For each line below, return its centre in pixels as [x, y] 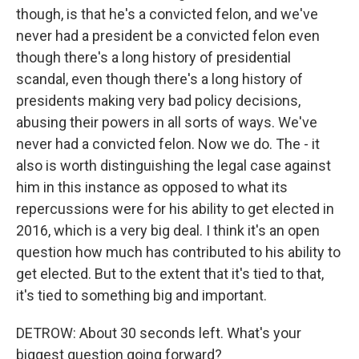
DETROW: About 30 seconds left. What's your [159, 333]
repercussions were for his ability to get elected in [175, 209]
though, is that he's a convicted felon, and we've [167, 14]
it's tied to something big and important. [141, 295]
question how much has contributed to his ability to [178, 252]
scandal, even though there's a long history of [159, 79]
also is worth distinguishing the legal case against [173, 165]
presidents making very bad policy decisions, [158, 101]
